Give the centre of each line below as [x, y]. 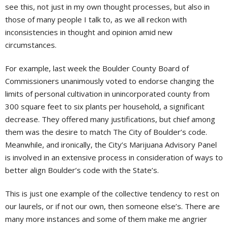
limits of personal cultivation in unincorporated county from [107, 94]
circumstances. [31, 45]
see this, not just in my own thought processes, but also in [107, 7]
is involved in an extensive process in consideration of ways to [114, 158]
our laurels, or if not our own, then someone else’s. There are [112, 206]
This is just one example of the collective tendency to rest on [112, 194]
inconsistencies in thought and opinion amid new [89, 32]
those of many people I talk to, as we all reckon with [96, 20]
